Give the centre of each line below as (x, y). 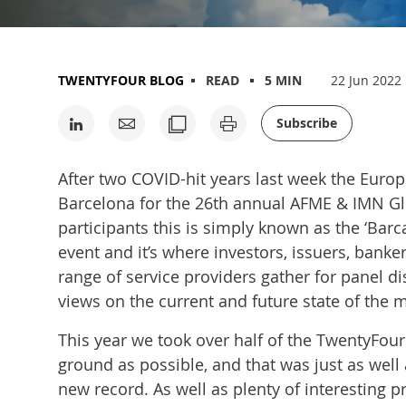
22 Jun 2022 (366, 80)
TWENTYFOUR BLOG (121, 80)
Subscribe (307, 123)
